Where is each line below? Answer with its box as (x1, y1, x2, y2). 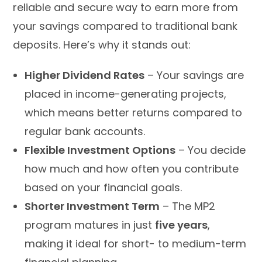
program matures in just (25, 217, 156, 232)
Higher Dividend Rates (25, 67, 145, 82)
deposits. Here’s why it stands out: (13, 37, 191, 52)
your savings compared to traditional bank (13, 18, 238, 33)
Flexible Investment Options (25, 142, 176, 157)
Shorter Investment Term (25, 198, 160, 213)
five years (155, 217, 208, 232)
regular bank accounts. (25, 123, 146, 139)
